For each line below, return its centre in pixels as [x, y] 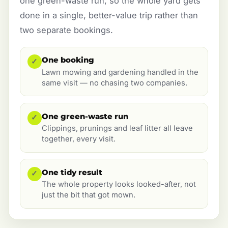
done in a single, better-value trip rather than [109, 15]
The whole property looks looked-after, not [119, 184]
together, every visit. [78, 139]
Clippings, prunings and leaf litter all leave [117, 129]
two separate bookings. [66, 30]
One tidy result [72, 172]
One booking [68, 60]
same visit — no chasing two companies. [114, 83]
